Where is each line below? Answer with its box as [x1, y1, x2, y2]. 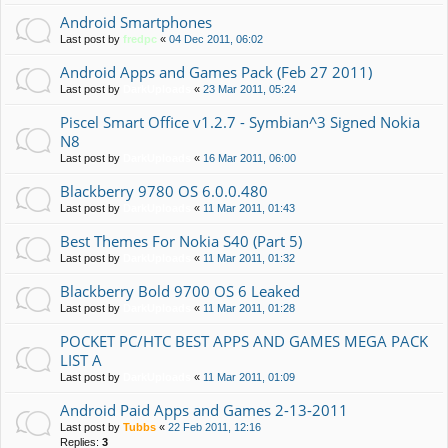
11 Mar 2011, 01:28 [203, 302, 295, 315]
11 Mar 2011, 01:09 [203, 371, 295, 384]
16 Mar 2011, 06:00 [203, 152, 296, 165]
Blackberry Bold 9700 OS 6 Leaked [60, 281, 300, 302]
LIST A [60, 350, 102, 371]
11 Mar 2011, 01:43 [203, 202, 295, 215]
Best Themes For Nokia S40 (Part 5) [60, 231, 302, 252]
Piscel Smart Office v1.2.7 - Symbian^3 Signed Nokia [60, 112, 420, 133]
